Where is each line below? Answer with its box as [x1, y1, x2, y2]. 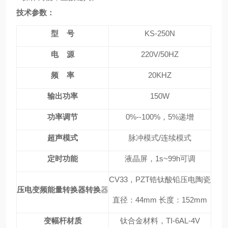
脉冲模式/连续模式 [128, 133, 191, 142]
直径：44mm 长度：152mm [112, 195, 207, 204]
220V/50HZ [141, 50, 179, 59]
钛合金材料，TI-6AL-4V [120, 216, 200, 225]
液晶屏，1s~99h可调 [124, 154, 195, 163]
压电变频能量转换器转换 [17, 185, 101, 194]
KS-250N [145, 29, 175, 38]
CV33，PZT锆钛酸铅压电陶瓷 [109, 175, 211, 184]
